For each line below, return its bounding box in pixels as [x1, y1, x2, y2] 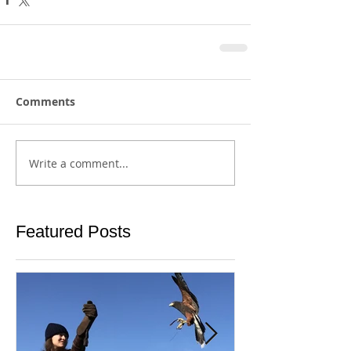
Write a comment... [29, 155, 128, 171]
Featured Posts [16, 222, 131, 241]
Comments [16, 94, 75, 109]
